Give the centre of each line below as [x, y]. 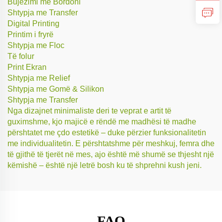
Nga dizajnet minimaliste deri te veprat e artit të [89, 111]
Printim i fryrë [30, 34]
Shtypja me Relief [39, 78]
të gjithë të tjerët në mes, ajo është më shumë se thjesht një [111, 154]
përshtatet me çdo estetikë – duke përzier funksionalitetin [107, 132]
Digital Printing [33, 23]
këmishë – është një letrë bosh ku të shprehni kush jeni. [105, 165]
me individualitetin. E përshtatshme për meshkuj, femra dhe [111, 143]
